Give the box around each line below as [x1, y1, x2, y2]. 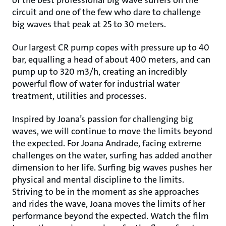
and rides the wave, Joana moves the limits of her [12, 198, 205, 210]
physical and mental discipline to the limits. [12, 174, 184, 186]
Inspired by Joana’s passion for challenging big [12, 113, 193, 125]
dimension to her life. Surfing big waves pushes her [12, 161, 212, 174]
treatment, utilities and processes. [12, 90, 146, 102]
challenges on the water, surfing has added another [12, 149, 212, 161]
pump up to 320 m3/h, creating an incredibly [12, 66, 187, 78]
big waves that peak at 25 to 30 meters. [12, 18, 166, 30]
